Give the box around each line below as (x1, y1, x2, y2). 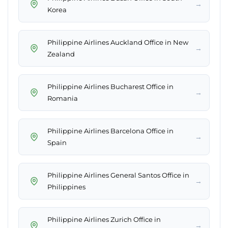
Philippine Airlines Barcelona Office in (47, 127, 174, 135)
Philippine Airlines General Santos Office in (47, 171, 189, 180)
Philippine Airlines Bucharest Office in (47, 82, 174, 91)
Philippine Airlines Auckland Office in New (47, 38, 188, 47)
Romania (47, 94, 78, 103)
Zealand (47, 50, 75, 59)
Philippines (47, 183, 85, 191)
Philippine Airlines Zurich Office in (47, 215, 161, 224)
